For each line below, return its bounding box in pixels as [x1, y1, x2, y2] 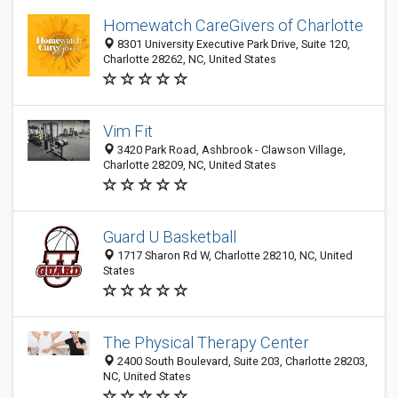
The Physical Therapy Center [103, 333, 309, 352]
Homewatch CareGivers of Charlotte [103, 16, 363, 35]
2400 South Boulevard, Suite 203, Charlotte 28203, [115, 354, 368, 368]
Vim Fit [103, 122, 153, 140]
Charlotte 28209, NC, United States [103, 158, 276, 171]
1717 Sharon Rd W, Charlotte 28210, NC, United [115, 249, 353, 262]
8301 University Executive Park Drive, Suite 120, [115, 37, 350, 51]
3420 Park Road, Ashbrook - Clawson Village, [115, 143, 346, 156]
